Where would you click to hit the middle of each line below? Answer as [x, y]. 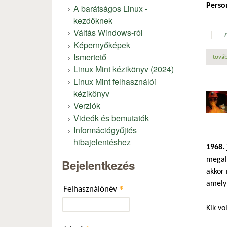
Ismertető [90, 57]
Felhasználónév [91, 189]
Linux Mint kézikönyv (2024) [124, 69]
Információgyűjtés [105, 130]
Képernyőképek [102, 45]
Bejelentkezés [98, 165]
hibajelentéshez [102, 142]
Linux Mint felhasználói [115, 81]
